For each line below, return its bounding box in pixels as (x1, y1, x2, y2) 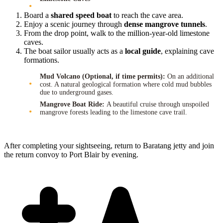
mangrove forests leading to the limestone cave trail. (40, 109, 187, 116)
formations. (24, 56, 59, 65)
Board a (24, 11, 51, 20)
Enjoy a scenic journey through (24, 20, 124, 29)
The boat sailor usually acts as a (24, 47, 125, 56)
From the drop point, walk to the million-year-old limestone (24, 29, 210, 38)
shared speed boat (51, 11, 111, 20)
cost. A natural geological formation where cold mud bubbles (40, 81, 212, 89)
